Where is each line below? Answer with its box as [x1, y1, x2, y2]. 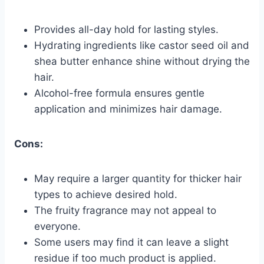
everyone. [34, 220, 81, 232]
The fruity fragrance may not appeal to [34, 204, 216, 216]
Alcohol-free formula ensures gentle [34, 87, 204, 99]
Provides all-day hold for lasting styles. [34, 23, 219, 35]
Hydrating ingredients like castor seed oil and [34, 39, 249, 51]
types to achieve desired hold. [34, 188, 177, 200]
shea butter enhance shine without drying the [34, 55, 250, 67]
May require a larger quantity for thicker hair [34, 172, 242, 184]
